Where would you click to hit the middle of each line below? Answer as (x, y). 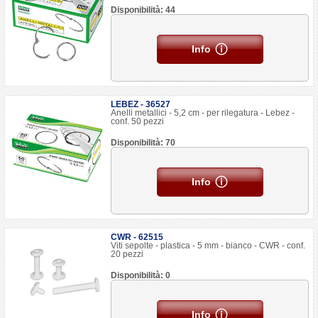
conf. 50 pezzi (138, 121)
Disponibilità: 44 (143, 10)
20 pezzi (127, 254)
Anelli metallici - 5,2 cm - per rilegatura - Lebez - (203, 113)
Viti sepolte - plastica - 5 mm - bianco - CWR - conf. (208, 246)
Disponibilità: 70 (143, 143)
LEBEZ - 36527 (141, 104)
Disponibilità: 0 (141, 275)
